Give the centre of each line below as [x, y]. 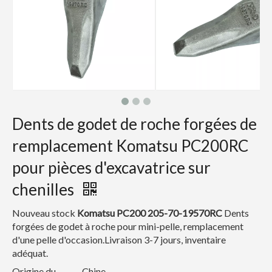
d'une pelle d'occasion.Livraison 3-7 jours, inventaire [119, 240]
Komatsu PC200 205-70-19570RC [150, 213]
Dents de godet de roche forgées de [134, 124]
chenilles [45, 189]
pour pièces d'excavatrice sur [111, 168]
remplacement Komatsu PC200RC [130, 146]
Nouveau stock [44, 213]
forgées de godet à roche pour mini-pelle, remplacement [128, 226]
